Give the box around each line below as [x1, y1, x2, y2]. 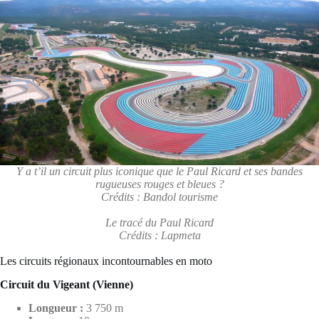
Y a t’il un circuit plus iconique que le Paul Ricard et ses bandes [16, 165, 303, 178]
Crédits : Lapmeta [118, 229, 201, 242]
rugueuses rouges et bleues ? [95, 178, 224, 191]
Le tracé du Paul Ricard [105, 216, 214, 229]
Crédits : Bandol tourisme [101, 191, 218, 204]
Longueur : [28, 301, 83, 314]
